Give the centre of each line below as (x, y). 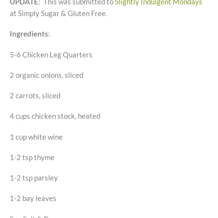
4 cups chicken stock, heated (55, 116)
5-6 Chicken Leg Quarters (51, 54)
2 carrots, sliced (35, 96)
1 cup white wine (36, 137)
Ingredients (29, 34)
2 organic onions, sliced (46, 75)
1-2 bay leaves (33, 199)
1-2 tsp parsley (34, 178)
